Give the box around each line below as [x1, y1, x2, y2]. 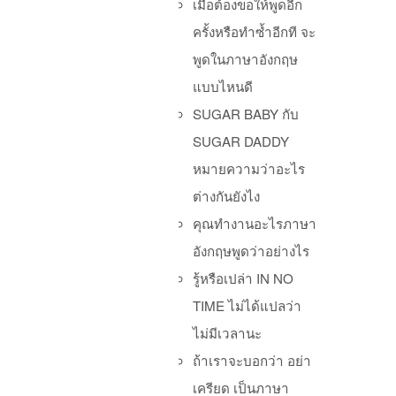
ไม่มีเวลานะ [193, 324, 262, 342]
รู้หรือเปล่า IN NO [193, 269, 293, 287]
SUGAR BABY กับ [193, 104, 299, 123]
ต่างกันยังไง [193, 187, 260, 205]
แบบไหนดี [193, 77, 253, 95]
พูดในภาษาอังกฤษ [193, 49, 298, 68]
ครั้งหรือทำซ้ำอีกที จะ [193, 22, 316, 41]
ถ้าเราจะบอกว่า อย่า [193, 351, 311, 369]
